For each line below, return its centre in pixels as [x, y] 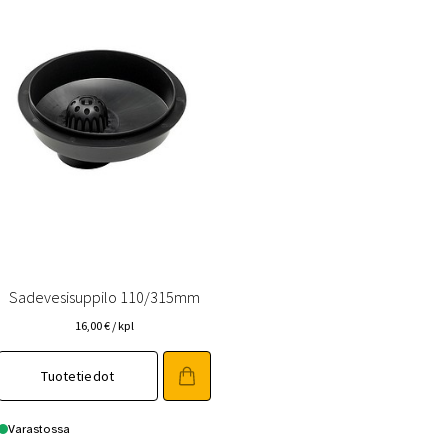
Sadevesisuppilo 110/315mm [104, 297]
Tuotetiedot [77, 376]
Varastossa [38, 428]
